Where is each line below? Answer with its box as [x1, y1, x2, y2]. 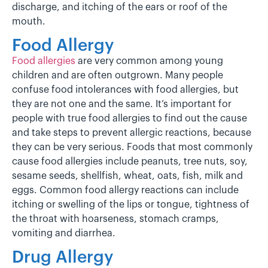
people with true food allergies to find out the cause [12, 113, 247, 123]
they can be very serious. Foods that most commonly [12, 142, 252, 152]
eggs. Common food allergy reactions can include [12, 185, 239, 195]
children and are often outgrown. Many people [12, 70, 223, 80]
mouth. [12, 16, 45, 26]
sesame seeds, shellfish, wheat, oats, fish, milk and [12, 170, 243, 181]
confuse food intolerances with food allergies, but [12, 84, 239, 95]
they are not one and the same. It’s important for [12, 99, 232, 109]
